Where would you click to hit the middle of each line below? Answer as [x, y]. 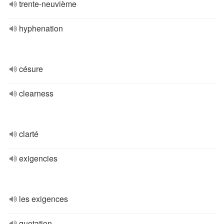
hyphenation [41, 28]
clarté [29, 134]
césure [31, 69]
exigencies [38, 158]
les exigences [43, 199]
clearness [36, 93]
